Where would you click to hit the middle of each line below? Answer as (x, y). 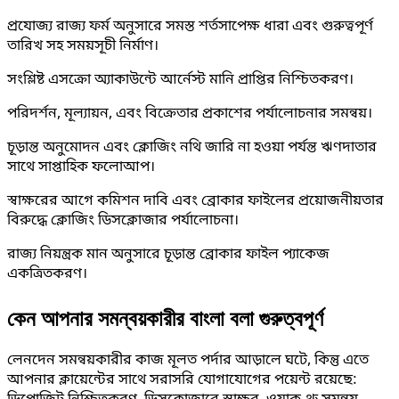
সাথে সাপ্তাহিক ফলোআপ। (81, 168)
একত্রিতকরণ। (47, 275)
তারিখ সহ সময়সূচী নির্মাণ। (83, 47)
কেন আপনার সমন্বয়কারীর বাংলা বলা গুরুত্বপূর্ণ (165, 318)
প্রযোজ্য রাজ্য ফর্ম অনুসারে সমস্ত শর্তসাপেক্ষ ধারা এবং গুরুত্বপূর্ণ (190, 27)
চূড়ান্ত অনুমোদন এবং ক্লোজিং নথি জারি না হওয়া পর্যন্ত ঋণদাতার (192, 148)
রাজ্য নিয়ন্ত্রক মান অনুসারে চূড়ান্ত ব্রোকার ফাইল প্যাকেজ (168, 255)
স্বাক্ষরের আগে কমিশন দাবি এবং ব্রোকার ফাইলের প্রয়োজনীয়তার (195, 202)
